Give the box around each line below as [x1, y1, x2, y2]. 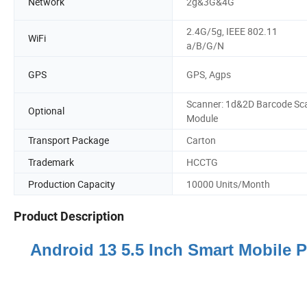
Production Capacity [28, 177, 115, 191]
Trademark [28, 155, 74, 169]
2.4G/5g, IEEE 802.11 [186, 24, 278, 38]
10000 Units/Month [186, 177, 270, 191]
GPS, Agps [186, 68, 231, 82]
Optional [28, 104, 64, 118]
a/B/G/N [186, 38, 224, 52]
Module [186, 111, 218, 125]
